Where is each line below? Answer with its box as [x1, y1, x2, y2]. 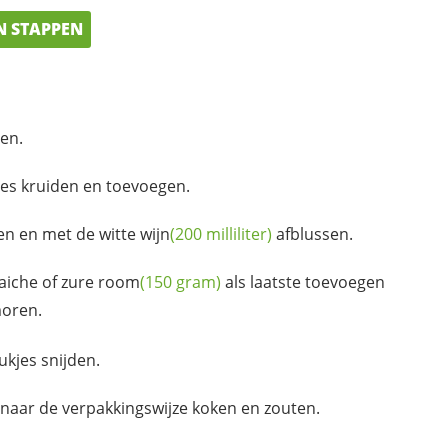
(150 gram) [140, 270, 221, 293]
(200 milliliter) [170, 222, 272, 245]
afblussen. [272, 222, 353, 245]
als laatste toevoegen [221, 270, 385, 293]
